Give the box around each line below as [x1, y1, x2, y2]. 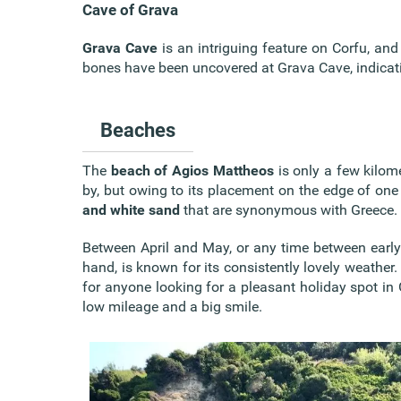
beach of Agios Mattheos [110, 161, 274, 179]
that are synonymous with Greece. [180, 200, 397, 218]
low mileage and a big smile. [82, 297, 262, 315]
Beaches [100, 118, 175, 141]
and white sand [82, 200, 180, 218]
